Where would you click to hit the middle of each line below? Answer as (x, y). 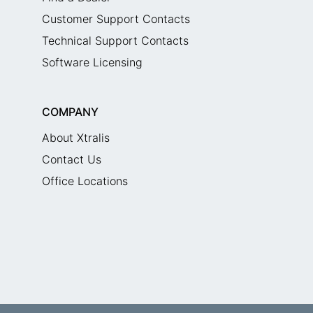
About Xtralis (75, 138)
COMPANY (70, 112)
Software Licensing (92, 62)
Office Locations (85, 181)
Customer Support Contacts (116, 19)
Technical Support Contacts (115, 41)
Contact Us (71, 159)
